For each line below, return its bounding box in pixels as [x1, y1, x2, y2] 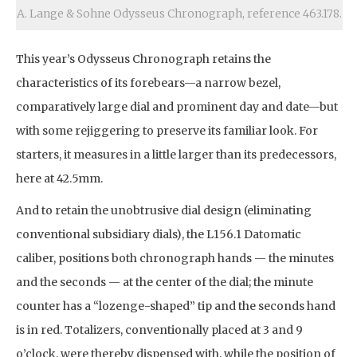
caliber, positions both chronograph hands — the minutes [16, 250, 334, 265]
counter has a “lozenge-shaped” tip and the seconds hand [16, 298, 335, 313]
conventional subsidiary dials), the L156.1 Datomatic [16, 226, 301, 241]
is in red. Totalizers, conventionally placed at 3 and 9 [16, 322, 303, 337]
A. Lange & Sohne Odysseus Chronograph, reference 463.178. [17, 6, 342, 21]
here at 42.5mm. [16, 171, 103, 186]
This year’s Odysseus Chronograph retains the [16, 51, 271, 66]
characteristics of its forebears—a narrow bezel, [16, 75, 280, 90]
